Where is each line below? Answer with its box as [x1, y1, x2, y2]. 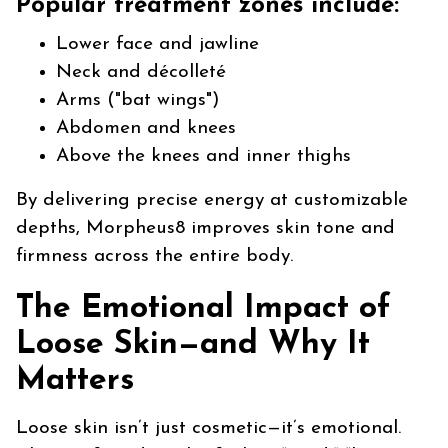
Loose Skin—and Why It [16, 329, 370, 361]
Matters [16, 365, 134, 397]
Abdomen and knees [56, 119, 236, 138]
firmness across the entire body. [16, 247, 293, 266]
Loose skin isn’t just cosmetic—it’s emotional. [16, 419, 401, 438]
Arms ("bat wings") [56, 91, 220, 110]
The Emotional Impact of [16, 293, 391, 325]
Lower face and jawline [56, 35, 259, 54]
